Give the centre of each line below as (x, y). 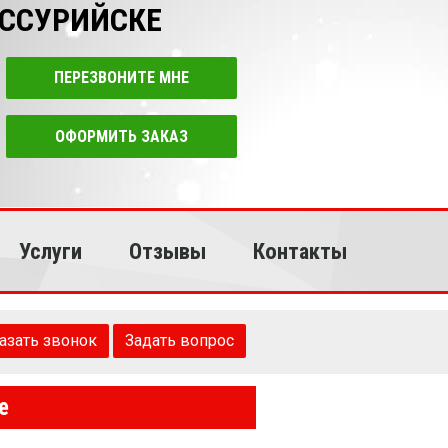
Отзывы (168, 251)
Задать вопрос (179, 340)
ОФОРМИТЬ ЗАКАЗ (122, 136)
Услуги (51, 251)
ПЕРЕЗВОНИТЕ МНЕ (122, 78)
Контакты (300, 251)
